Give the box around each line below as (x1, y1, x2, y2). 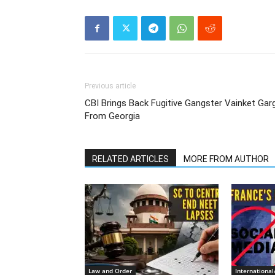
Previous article (85, 82, 136, 90)
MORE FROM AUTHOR (184, 154, 269, 164)
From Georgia (85, 110, 140, 122)
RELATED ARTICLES (92, 154, 169, 164)
